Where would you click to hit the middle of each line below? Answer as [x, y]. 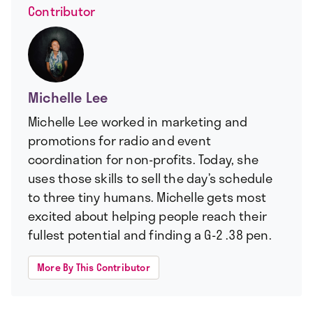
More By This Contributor [94, 268]
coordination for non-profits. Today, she [144, 160]
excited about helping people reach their [148, 216]
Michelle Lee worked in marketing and [138, 122]
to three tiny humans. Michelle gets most [147, 197]
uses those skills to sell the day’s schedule [150, 179]
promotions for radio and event [119, 141]
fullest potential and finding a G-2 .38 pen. [150, 235]
